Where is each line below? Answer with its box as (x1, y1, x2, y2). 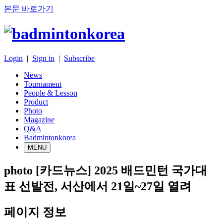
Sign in (32, 54, 55, 62)
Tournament (24, 79, 61, 88)
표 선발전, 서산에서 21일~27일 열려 (4, 179, 191, 193)
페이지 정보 (4, 205, 66, 219)
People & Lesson (24, 88, 77, 97)
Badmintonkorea (24, 133, 76, 142)
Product (24, 97, 48, 106)
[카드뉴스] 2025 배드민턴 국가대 (36, 164, 207, 177)
